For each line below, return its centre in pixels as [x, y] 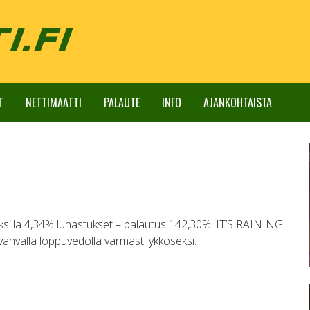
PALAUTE [122, 103]
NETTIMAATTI [54, 103]
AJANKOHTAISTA [238, 103]
